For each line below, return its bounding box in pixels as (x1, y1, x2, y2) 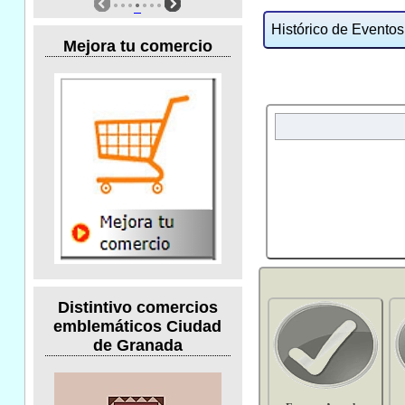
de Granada (92, 335, 183, 354)
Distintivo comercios (57, 297, 218, 316)
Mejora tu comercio (62, 37, 212, 56)
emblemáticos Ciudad (53, 316, 222, 335)
